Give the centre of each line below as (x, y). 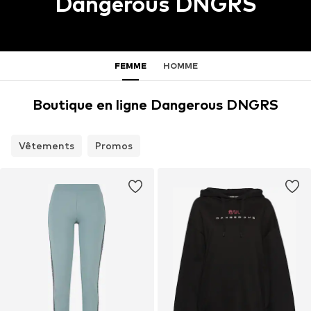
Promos (114, 146)
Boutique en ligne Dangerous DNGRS (155, 105)
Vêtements (47, 146)
